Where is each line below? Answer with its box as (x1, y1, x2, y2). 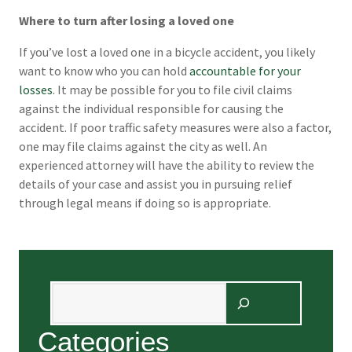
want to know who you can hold (19, 63, 189, 79)
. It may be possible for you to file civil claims (53, 82, 292, 98)
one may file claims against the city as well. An (19, 138, 267, 155)
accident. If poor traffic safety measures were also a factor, (19, 119, 332, 136)
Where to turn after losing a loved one (19, 13, 234, 29)
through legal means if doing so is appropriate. (19, 195, 271, 211)
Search (49, 282, 93, 301)
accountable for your (189, 63, 301, 79)
